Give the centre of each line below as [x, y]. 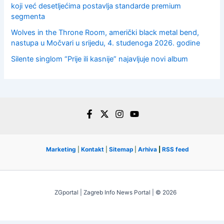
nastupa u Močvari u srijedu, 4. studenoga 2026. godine [106, 43]
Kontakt [92, 149]
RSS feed [175, 149]
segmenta [28, 17]
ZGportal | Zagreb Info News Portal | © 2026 [115, 193]
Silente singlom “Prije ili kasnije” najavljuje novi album [100, 59]
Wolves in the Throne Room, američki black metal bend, [105, 33]
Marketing [61, 149]
